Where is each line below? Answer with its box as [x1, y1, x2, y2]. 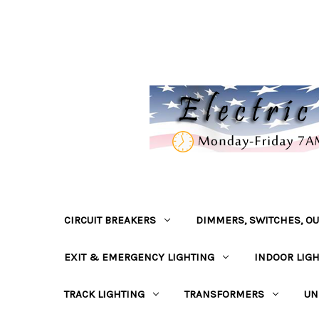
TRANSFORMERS [184, 288, 264, 300]
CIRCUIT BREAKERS [64, 214, 156, 226]
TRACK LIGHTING [64, 288, 145, 300]
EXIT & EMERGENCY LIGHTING [64, 251, 214, 263]
